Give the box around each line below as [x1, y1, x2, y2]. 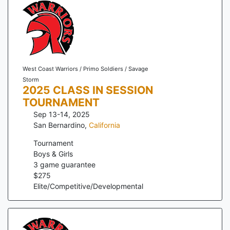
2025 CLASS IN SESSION [22, 83, 153, 97]
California [89, 120, 120, 129]
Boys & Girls [33, 149, 73, 158]
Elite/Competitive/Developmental [33, 181, 143, 190]
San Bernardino [33, 120, 85, 129]
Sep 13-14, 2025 [33, 109, 90, 119]
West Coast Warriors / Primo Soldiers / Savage [22, 65, 148, 72]
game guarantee [38, 160, 95, 169]
